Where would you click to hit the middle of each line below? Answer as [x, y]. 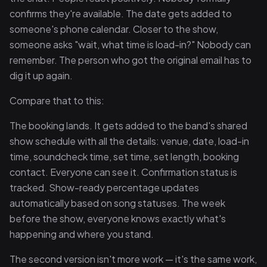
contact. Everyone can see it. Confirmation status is [123, 172]
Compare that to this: [57, 100]
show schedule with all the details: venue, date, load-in [129, 141]
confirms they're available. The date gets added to [121, 13]
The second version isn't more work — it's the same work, [133, 259]
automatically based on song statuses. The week [117, 203]
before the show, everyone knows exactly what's [118, 218]
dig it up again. [41, 75]
